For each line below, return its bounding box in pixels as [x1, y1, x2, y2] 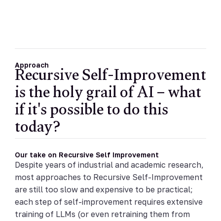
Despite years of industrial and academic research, [15, 160, 204, 170]
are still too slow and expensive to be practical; [15, 184, 193, 195]
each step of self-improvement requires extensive [15, 197, 203, 207]
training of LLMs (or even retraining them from [15, 209, 190, 220]
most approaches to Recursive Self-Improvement [15, 172, 203, 183]
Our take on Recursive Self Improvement [15, 150, 159, 159]
